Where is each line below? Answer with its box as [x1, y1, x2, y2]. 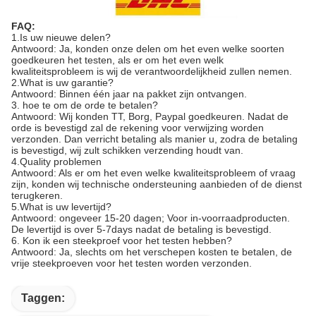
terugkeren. [11, 189, 63, 201]
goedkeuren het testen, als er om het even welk [11, 54, 224, 66]
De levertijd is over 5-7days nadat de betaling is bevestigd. [11, 223, 272, 235]
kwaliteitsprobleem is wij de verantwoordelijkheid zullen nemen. [11, 65, 292, 77]
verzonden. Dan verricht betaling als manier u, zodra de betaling [11, 133, 298, 145]
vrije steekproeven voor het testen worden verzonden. [11, 257, 252, 269]
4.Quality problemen [11, 155, 102, 167]
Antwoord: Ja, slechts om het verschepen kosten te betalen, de [11, 245, 292, 257]
